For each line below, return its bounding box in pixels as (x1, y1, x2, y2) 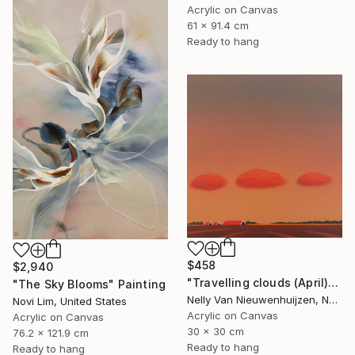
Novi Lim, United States (13, 295, 127, 308)
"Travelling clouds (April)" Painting (328, 275, 339, 289)
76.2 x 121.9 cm (13, 326, 89, 340)
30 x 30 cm (187, 324, 244, 338)
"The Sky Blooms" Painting (13, 277, 166, 292)
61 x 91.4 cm (187, 19, 249, 32)
